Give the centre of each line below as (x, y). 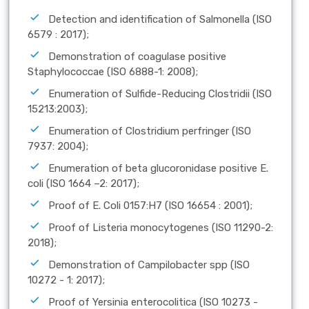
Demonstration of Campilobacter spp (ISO (149, 265)
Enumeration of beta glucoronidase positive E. (158, 169)
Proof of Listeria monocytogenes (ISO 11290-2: (161, 228)
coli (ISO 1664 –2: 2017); (83, 184)
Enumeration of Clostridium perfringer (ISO (150, 131)
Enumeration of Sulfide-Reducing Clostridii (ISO (160, 94)
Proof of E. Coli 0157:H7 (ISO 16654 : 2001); (150, 206)
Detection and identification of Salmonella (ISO (160, 20)
